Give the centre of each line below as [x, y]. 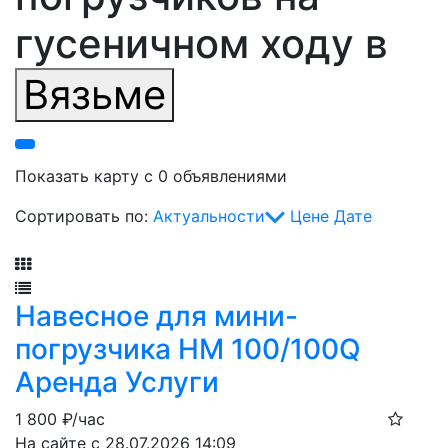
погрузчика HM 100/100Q [188, 349]
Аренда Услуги [117, 382]
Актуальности [209, 216]
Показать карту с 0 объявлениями [151, 176]
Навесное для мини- [156, 316]
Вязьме [94, 94]
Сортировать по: [84, 216]
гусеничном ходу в [201, 43]
